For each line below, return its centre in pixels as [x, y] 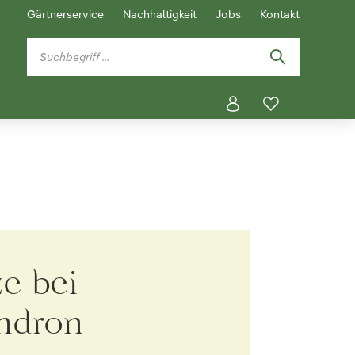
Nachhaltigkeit [160, 14]
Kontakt [280, 14]
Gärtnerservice [65, 14]
